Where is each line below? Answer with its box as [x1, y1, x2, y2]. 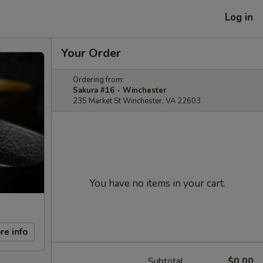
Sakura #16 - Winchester [73, 85, 166, 96]
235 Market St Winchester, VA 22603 [73, 96, 201, 106]
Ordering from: [73, 75, 124, 85]
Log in [225, 10, 253, 24]
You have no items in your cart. [89, 177, 225, 190]
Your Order [61, 45, 121, 61]
